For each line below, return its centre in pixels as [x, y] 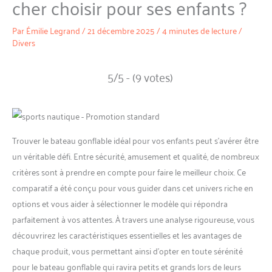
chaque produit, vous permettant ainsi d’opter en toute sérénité [127, 250]
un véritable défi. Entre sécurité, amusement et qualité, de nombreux [136, 155]
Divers [24, 42]
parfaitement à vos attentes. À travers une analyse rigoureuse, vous [133, 219]
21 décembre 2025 [122, 30]
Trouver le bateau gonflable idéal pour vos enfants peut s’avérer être [135, 140]
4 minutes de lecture [199, 30]
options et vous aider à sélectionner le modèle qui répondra [120, 203]
